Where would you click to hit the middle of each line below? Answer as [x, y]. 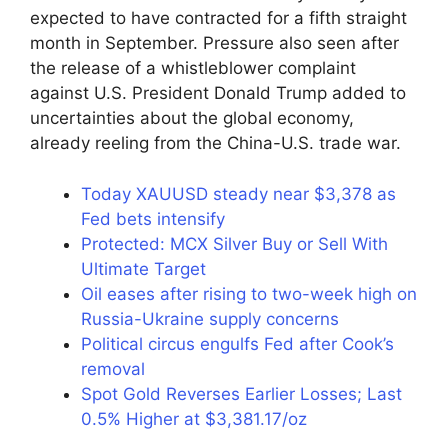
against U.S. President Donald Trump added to [218, 93]
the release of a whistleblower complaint [193, 68]
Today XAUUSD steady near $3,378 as [238, 193]
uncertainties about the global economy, [192, 118]
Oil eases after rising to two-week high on [249, 293]
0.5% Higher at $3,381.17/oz [194, 418]
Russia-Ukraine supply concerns [210, 318]
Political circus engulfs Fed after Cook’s [237, 343]
